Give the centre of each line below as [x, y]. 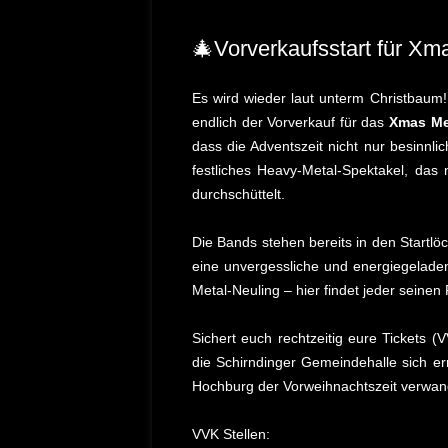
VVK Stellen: [231, 434]
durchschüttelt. [238, 194]
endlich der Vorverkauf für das [291, 122]
